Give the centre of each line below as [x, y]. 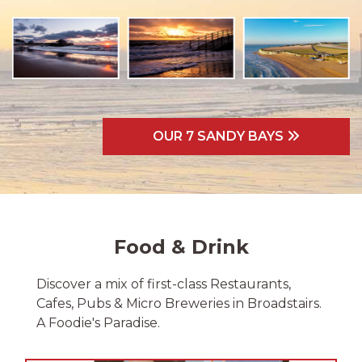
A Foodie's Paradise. [98, 322]
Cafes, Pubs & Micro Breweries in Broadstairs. [179, 303]
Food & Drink [181, 246]
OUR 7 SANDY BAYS [220, 136]
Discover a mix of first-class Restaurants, [164, 284]
